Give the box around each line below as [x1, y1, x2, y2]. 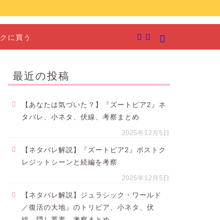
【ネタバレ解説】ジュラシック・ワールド [21, 192, 162, 199]
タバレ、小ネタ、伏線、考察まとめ [21, 113, 139, 121]
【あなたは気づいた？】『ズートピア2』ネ [21, 101, 166, 109]
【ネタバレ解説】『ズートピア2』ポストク [21, 146, 166, 154]
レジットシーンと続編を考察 [21, 159, 117, 166]
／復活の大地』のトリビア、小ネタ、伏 [21, 204, 154, 211]
